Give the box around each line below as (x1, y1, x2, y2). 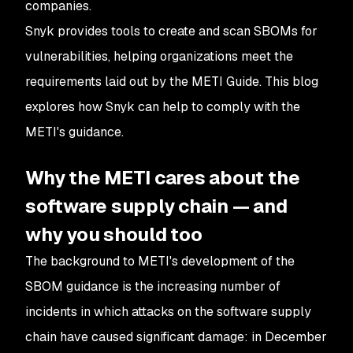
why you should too (25, 222, 203, 247)
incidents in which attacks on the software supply (25, 303, 311, 320)
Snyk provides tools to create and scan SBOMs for (25, 23, 318, 39)
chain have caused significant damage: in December (25, 329, 327, 345)
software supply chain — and (25, 194, 288, 218)
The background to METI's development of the (25, 253, 295, 269)
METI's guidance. (25, 124, 124, 140)
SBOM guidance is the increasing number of (25, 278, 281, 295)
